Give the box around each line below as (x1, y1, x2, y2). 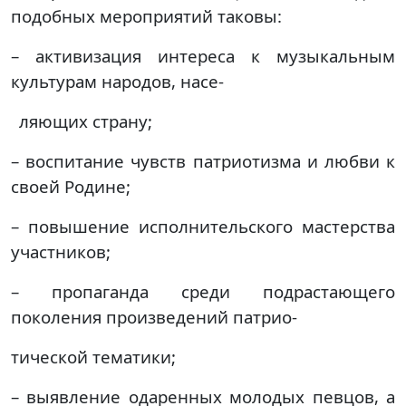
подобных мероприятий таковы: (11, 5, 282, 27)
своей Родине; (11, 175, 130, 198)
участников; (11, 240, 111, 263)
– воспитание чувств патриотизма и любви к (11, 150, 395, 172)
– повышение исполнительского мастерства (11, 215, 395, 237)
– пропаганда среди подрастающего (11, 280, 395, 303)
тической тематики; (11, 345, 176, 368)
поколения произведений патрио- (11, 305, 297, 328)
